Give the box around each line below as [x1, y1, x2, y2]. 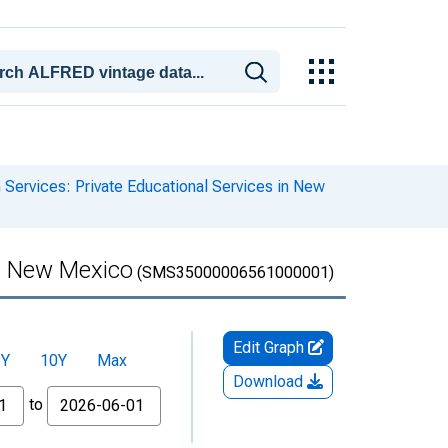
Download [233, 372, 307, 391]
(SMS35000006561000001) [133, 263, 334, 282]
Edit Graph [232, 338, 308, 357]
